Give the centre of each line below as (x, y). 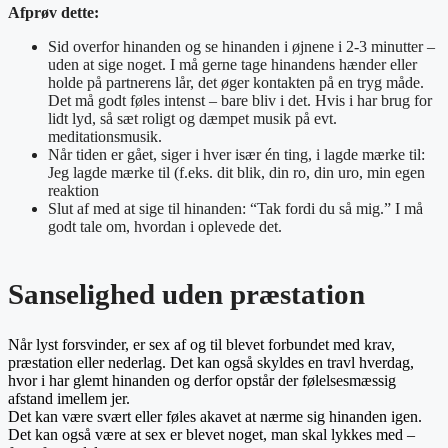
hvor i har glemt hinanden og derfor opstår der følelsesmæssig (202, 380)
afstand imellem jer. (69, 398)
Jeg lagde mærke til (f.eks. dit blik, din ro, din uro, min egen (236, 173)
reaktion (73, 191)
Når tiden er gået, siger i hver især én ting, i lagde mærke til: (236, 155)
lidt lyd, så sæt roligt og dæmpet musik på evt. (192, 119)
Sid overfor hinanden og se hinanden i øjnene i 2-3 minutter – (241, 47)
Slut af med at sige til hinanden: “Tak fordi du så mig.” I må (235, 209)
